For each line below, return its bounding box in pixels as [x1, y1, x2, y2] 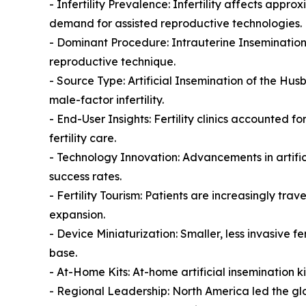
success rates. [49, 169, 122, 184]
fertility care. [49, 131, 116, 145]
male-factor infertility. [49, 93, 164, 107]
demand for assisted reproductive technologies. [49, 16, 302, 31]
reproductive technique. [49, 55, 176, 69]
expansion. [49, 208, 105, 222]
